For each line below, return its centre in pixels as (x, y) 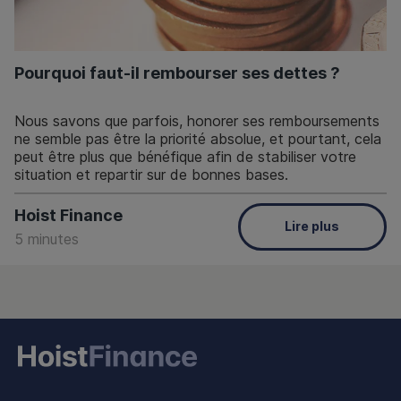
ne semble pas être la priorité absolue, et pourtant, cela (198, 139)
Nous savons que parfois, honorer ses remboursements (197, 121)
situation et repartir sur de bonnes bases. (151, 175)
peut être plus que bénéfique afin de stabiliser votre (185, 157)
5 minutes (47, 239)
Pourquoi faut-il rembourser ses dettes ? (177, 73)
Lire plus (312, 226)
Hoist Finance (68, 216)
